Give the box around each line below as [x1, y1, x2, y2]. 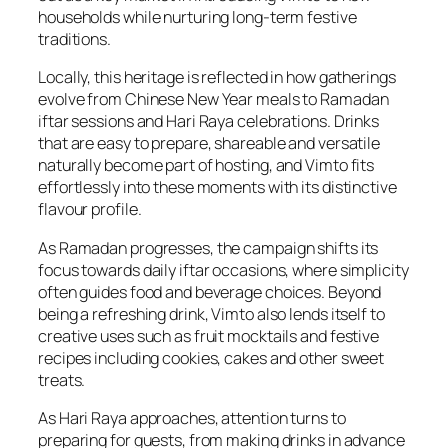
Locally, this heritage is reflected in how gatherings [38, 66, 396, 89]
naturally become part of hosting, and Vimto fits [38, 154, 375, 177]
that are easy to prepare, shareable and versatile [38, 132, 381, 155]
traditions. [38, 28, 111, 51]
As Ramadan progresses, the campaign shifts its [38, 236, 379, 259]
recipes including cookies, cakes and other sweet [38, 346, 385, 369]
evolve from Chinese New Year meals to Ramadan [38, 88, 389, 111]
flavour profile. [38, 198, 142, 221]
